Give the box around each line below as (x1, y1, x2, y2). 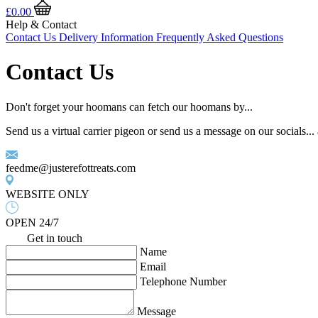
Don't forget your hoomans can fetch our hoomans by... (6, 100, 253, 113)
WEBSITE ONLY (6, 187, 89, 200)
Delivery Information (59, 31, 156, 43)
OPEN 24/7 (6, 216, 59, 229)
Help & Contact (6, 18, 77, 31)
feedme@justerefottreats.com (6, 161, 136, 174)
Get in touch (27, 231, 83, 244)
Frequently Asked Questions (156, 31, 283, 43)
